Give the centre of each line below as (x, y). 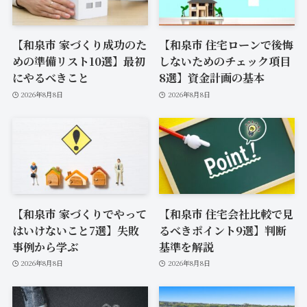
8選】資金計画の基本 (212, 78)
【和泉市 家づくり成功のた (79, 45)
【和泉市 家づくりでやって (79, 213)
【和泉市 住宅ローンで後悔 (226, 45)
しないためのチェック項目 (225, 61)
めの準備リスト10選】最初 (78, 61)
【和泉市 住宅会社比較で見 (226, 213)
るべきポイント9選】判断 (223, 230)
